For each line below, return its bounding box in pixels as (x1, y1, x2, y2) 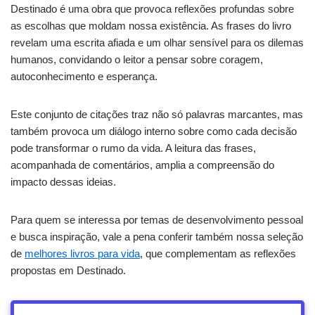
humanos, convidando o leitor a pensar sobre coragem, (11, 53, 263, 66)
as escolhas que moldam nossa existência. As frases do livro (11, 20, 291, 32)
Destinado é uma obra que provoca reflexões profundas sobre (11, 3, 294, 15)
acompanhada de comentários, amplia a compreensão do (11, 159, 274, 172)
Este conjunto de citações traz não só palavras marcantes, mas (11, 108, 303, 121)
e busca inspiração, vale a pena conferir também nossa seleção (11, 231, 303, 243)
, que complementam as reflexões (140, 247, 296, 260)
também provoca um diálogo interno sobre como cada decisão (11, 125, 297, 138)
